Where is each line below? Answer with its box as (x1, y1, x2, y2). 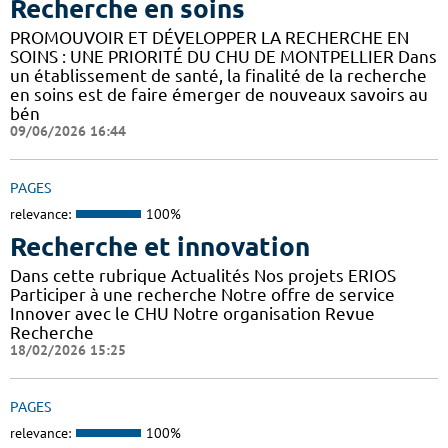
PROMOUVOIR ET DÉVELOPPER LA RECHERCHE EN (10, 27, 409, 47)
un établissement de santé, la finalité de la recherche (10, 65, 427, 85)
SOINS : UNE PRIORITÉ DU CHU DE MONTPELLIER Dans (10, 46, 437, 66)
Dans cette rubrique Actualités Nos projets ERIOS (10, 266, 396, 286)
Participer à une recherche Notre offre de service (10, 285, 395, 305)
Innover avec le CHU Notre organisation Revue (10, 304, 375, 324)
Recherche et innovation (10, 232, 310, 262)
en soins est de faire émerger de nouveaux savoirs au (10, 84, 428, 104)
